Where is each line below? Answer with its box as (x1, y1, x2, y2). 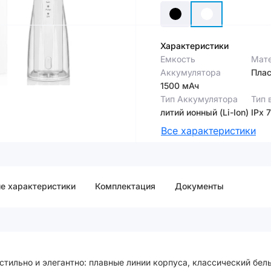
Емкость (160, 53, 195, 64)
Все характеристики (161, 124, 256, 137)
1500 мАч (160, 80, 199, 91)
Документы (175, 180, 224, 191)
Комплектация (95, 180, 155, 191)
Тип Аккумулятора (160, 93, 238, 104)
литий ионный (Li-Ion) (160, 106, 249, 117)
